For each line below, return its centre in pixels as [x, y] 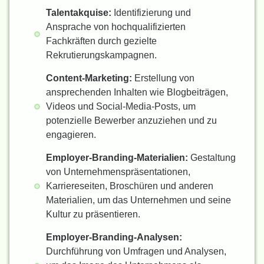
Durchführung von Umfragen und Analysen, [136, 252]
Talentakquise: [79, 13]
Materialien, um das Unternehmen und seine [138, 200]
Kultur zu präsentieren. [93, 214]
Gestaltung [212, 158]
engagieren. [71, 135]
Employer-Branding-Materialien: [117, 158]
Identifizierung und [151, 13]
